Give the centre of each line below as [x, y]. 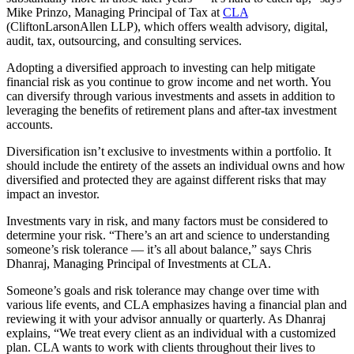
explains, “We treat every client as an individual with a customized [171, 333]
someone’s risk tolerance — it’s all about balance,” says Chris [159, 249]
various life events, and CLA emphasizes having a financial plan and [177, 304]
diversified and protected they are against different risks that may [166, 179]
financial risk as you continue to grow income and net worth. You [169, 81]
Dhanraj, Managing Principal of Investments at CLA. [139, 263]
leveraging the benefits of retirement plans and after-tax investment [171, 110]
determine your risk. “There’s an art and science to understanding [168, 235]
